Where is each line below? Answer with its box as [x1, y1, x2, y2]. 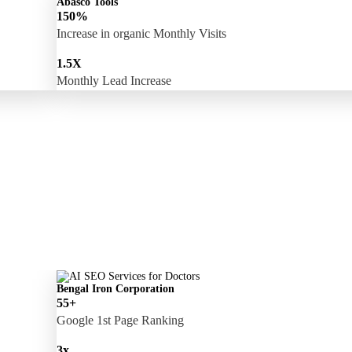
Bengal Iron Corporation [56, 282, 174, 295]
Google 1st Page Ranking [56, 313, 184, 327]
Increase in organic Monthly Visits [56, 26, 226, 40]
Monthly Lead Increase [56, 73, 171, 87]
